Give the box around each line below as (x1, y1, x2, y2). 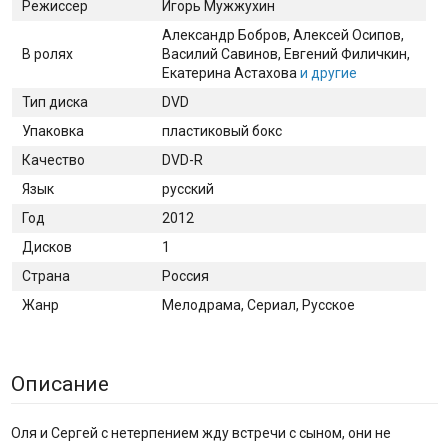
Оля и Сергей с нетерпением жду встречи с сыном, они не (10, 425, 391, 441)
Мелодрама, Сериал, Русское (161, 296, 355, 313)
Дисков (21, 238, 72, 255)
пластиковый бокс (161, 122, 282, 139)
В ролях (21, 45, 73, 62)
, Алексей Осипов (286, 26, 401, 43)
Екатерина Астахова (161, 64, 297, 81)
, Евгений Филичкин (277, 45, 407, 62)
